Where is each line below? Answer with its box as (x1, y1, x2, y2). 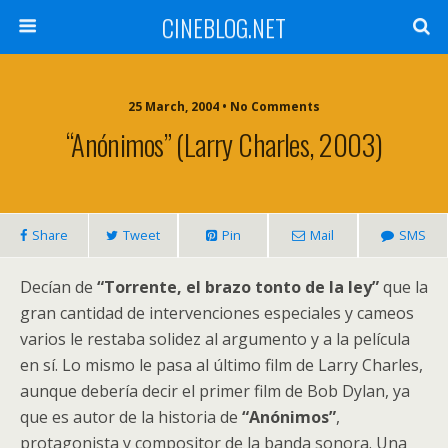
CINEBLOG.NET (162, 9, 286, 45)
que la (379, 276, 428, 298)
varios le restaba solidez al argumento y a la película (20, 328, 410, 350)
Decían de (20, 276, 97, 298)
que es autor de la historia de (20, 406, 242, 428)
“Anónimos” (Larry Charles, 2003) (65, 123, 383, 165)
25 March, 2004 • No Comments (128, 98, 320, 115)
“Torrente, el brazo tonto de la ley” (97, 276, 379, 298)
